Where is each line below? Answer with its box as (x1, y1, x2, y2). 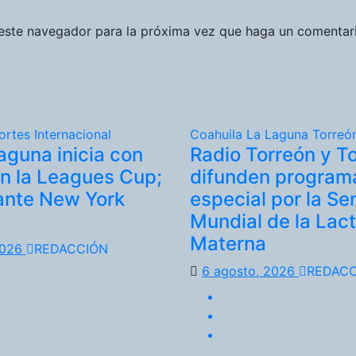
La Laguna (246, 126, 312, 142)
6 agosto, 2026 (202, 262, 299, 279)
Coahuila (190, 126, 246, 142)
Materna (190, 231, 266, 255)
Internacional (33, 126, 111, 142)
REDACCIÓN (33, 240, 108, 257)
